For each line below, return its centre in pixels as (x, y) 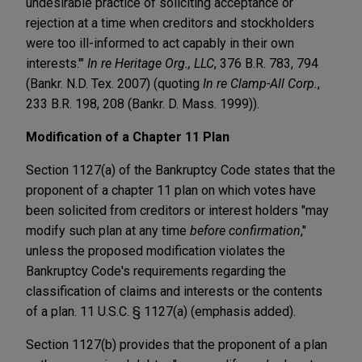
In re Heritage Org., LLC (151, 63)
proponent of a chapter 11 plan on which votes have (171, 190)
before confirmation (245, 230)
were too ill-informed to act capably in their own (160, 43)
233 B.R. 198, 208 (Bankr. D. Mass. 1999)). (143, 103)
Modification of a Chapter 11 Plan (128, 137)
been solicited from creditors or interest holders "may (177, 210)
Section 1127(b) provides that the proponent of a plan (177, 344)
